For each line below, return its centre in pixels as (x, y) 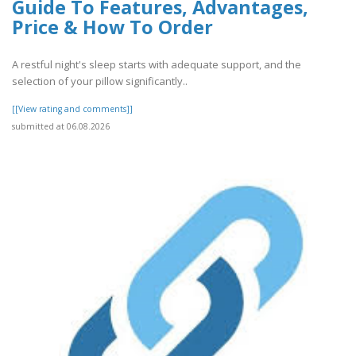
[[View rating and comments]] (72, 108)
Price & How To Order (112, 27)
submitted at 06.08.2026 (61, 126)
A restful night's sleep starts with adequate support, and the (157, 64)
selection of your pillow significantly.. (100, 81)
